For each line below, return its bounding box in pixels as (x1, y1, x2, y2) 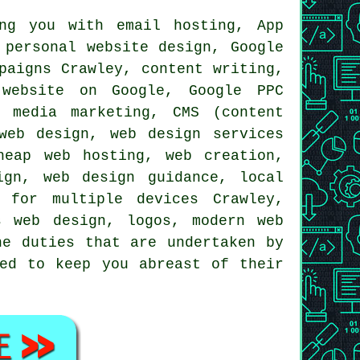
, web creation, (144, 147, 284, 164)
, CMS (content (150, 104, 284, 121)
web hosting (43, 147, 145, 164)
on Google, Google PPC (63, 82, 284, 99)
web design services (109, 125, 284, 142)
